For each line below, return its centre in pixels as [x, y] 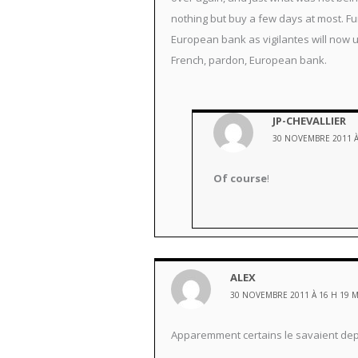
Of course [240, 179]
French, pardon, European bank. [249, 60]
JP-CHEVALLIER [310, 121]
